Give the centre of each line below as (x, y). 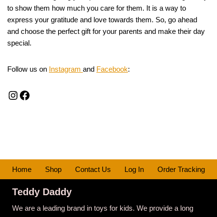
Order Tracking (181, 170)
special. (19, 43)
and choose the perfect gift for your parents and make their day (106, 31)
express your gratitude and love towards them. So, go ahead (102, 20)
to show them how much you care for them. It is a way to (97, 8)
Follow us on (28, 69)
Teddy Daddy (42, 192)
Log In (134, 170)
